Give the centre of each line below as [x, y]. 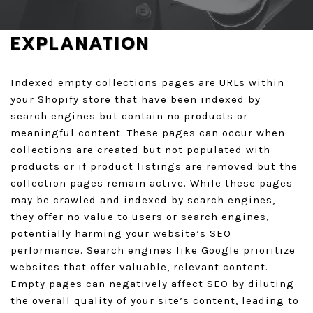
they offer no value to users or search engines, [140, 217]
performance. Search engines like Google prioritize [153, 250]
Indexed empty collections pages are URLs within [147, 82]
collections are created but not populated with [140, 150]
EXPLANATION [80, 44]
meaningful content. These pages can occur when [148, 133]
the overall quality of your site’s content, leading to [155, 300]
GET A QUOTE [156, 17]
